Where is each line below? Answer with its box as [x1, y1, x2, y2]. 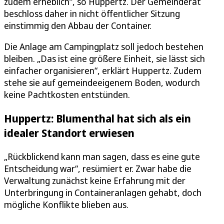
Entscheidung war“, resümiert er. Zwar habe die [4, 162, 191, 174]
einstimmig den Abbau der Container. [4, 19, 151, 31]
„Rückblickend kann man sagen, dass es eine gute [4, 150, 200, 162]
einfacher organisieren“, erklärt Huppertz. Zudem [4, 64, 201, 76]
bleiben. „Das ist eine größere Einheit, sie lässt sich [4, 52, 205, 64]
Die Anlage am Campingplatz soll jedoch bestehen [4, 40, 203, 52]
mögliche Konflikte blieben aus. [4, 198, 128, 210]
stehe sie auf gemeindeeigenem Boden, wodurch [4, 76, 200, 88]
